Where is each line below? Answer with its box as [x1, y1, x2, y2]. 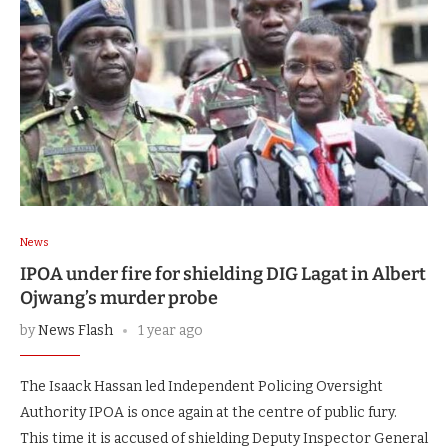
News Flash [38, 322, 113, 340]
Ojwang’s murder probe [20, 287, 218, 310]
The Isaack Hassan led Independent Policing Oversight [20, 378, 383, 396]
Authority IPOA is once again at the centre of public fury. [20, 404, 397, 422]
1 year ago [138, 322, 203, 340]
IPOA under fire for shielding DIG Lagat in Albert [20, 263, 426, 286]
